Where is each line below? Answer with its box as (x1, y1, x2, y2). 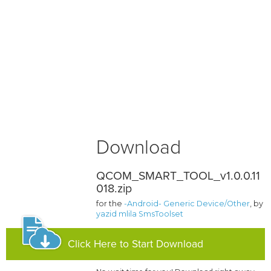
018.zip (96, 181, 132, 197)
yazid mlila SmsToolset (96, 209, 184, 219)
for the (96, 199, 125, 209)
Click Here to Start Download (68, 238, 203, 251)
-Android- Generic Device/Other (124, 199, 250, 209)
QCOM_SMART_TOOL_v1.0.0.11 (96, 169, 261, 184)
